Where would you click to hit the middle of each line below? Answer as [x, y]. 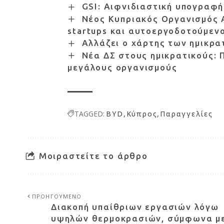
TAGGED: [90, 114]
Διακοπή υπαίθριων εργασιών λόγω [135, 207]
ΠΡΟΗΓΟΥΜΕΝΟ [57, 196]
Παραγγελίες [186, 114]
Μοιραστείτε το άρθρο [93, 156]
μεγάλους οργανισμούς [122, 67]
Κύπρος [142, 114]
